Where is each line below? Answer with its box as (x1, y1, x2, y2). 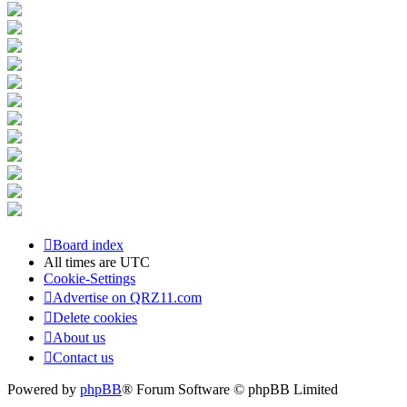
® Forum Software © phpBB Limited (122, 382, 338, 398)
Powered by (7, 382, 80, 398)
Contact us (53, 350, 114, 366)
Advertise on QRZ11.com (53, 290, 202, 306)
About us (53, 330, 105, 346)
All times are (44, 254, 120, 271)
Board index (53, 237, 124, 253)
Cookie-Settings (44, 271, 135, 287)
